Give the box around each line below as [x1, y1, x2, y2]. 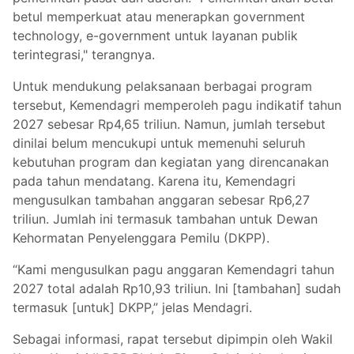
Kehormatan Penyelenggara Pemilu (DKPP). [13, 229, 269, 246]
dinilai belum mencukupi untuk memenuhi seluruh [13, 134, 305, 151]
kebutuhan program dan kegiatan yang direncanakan [13, 153, 329, 170]
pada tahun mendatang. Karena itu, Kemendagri [13, 172, 296, 189]
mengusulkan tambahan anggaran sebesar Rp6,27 [13, 191, 310, 208]
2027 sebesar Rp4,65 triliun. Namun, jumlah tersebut [13, 115, 326, 132]
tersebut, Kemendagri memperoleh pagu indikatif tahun [13, 96, 341, 113]
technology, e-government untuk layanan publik [13, 27, 298, 43]
